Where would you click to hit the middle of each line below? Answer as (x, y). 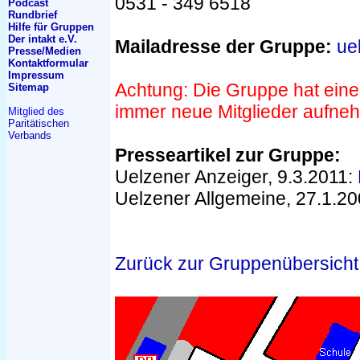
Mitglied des (36, 111)
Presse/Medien (45, 51)
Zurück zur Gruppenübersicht (237, 264)
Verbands (30, 135)
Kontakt (27, 63)
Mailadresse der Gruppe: (223, 47)
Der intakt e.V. (43, 39)
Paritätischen (39, 123)
